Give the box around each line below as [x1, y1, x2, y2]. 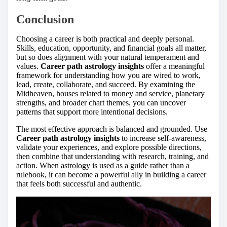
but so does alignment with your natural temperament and [16, 52, 199, 61]
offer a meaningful [144, 61, 205, 70]
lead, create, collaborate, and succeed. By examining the [16, 80, 195, 89]
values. [16, 61, 41, 70]
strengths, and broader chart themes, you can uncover [16, 98, 186, 107]
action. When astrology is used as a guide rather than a [16, 161, 190, 170]
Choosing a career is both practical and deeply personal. [16, 34, 194, 43]
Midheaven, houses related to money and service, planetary [16, 89, 205, 98]
